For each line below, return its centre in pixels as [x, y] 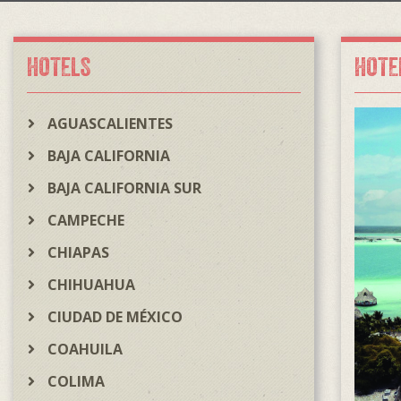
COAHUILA [85, 349]
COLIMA [76, 381]
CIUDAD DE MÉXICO [115, 317]
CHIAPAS [78, 252]
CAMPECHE [86, 220]
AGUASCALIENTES [110, 124]
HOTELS [59, 67]
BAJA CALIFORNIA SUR [124, 188]
